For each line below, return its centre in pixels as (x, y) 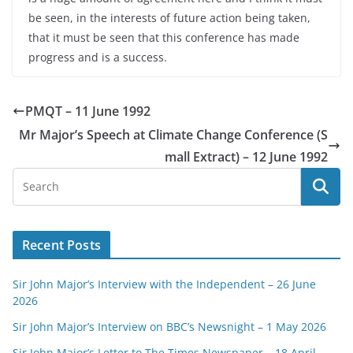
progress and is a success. (98, 57)
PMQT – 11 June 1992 (88, 111)
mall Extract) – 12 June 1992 (246, 157)
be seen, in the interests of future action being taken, (169, 18)
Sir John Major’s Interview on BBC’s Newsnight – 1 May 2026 (169, 327)
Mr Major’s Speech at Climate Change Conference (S (173, 135)
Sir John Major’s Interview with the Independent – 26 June (164, 284)
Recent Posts (61, 245)
